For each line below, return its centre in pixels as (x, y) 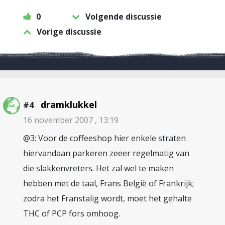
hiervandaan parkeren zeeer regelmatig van (106, 153)
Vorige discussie (69, 32)
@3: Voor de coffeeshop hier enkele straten (104, 138)
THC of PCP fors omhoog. (72, 213)
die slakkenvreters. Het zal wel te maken (98, 168)
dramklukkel (69, 104)
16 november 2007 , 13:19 (71, 120)
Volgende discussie (124, 17)
